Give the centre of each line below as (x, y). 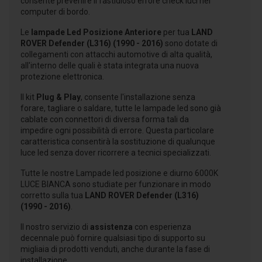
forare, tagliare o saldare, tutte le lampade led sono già (121, 108)
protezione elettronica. (62, 77)
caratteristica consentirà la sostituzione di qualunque (118, 142)
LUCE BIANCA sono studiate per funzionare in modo (116, 185)
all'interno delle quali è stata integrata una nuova (110, 66)
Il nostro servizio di (55, 227)
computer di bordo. (55, 12)
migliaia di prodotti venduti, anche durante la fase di (115, 249)
